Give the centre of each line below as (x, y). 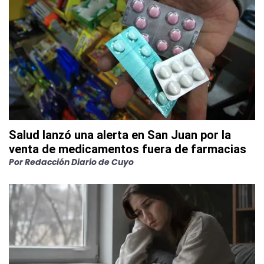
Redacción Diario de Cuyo (79, 162)
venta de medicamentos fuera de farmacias (128, 149)
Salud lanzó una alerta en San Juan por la (120, 135)
